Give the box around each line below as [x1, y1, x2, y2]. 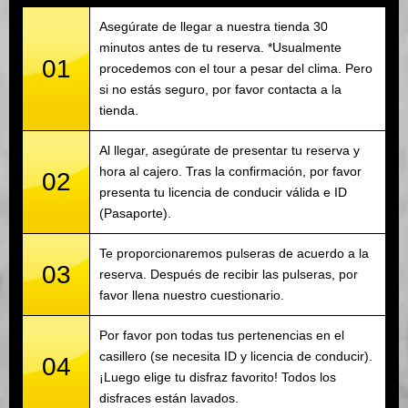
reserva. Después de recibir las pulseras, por [99, 267, 358, 282]
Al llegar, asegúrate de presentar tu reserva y [99, 143, 360, 158]
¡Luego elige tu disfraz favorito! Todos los [99, 370, 336, 385]
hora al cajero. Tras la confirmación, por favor [99, 164, 362, 179]
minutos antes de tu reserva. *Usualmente [99, 40, 342, 56]
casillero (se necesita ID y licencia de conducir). [99, 349, 372, 364]
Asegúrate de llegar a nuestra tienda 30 [99, 19, 328, 35]
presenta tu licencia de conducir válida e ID [99, 185, 347, 200]
